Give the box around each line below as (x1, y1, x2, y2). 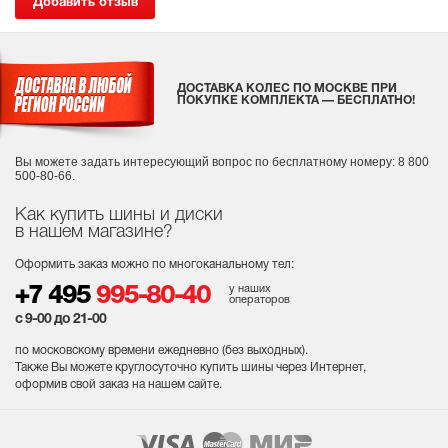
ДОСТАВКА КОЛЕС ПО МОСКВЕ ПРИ (177, 83, 397, 95)
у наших (229, 284, 271, 295)
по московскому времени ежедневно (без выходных (15, 345, 302, 357)
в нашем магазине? (15, 224, 173, 241)
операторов (229, 295, 290, 306)
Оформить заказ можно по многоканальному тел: (15, 259, 294, 271)
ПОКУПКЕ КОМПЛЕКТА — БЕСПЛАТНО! (177, 95, 415, 107)
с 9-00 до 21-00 (15, 313, 106, 327)
